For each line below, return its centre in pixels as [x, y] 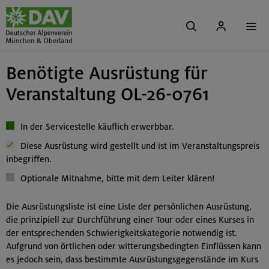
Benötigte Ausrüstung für [107, 73]
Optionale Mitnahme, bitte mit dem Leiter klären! [117, 178]
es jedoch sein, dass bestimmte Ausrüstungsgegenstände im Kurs [132, 259]
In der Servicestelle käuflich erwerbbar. [97, 127]
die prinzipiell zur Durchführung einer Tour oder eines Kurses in [130, 220]
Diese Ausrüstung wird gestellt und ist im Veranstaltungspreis [140, 146]
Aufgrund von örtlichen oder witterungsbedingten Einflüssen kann [134, 246]
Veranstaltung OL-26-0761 [107, 94]
